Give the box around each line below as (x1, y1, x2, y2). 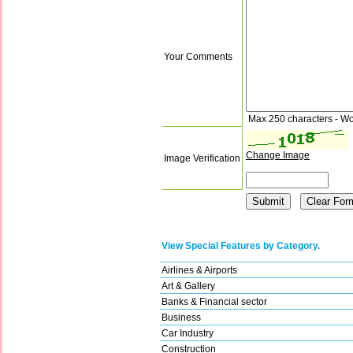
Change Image (246, 149, 310, 161)
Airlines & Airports (162, 264, 237, 276)
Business (162, 311, 201, 323)
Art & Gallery (162, 280, 215, 292)
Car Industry (162, 327, 214, 339)
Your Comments (164, 50, 232, 62)
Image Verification (164, 152, 240, 164)
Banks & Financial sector (162, 295, 267, 307)
